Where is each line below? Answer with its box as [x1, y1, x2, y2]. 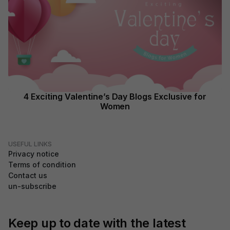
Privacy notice [8, 149, 59, 158]
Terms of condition [8, 160, 76, 169]
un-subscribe [8, 182, 56, 190]
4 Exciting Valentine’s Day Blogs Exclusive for [23, 91, 207, 102]
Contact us [8, 171, 47, 180]
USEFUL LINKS [8, 140, 52, 148]
